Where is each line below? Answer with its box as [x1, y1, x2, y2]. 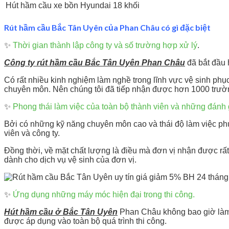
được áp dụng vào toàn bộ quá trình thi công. [4, 217, 167, 226]
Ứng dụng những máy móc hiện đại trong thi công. [13, 190, 195, 199]
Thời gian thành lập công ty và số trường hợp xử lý [13, 41, 197, 50]
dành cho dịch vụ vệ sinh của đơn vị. [4, 155, 136, 165]
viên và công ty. [4, 129, 60, 138]
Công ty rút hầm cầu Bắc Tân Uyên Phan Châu [4, 58, 185, 67]
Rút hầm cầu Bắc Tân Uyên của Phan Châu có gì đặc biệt [4, 22, 211, 32]
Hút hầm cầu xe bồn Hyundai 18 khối [6, 1, 140, 10]
